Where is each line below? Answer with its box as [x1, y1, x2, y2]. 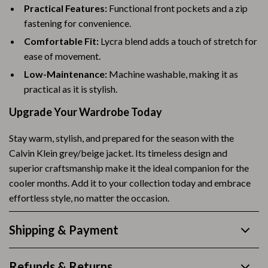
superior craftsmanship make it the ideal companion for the [9, 162, 249, 173]
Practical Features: [24, 2, 107, 14]
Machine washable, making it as [107, 68, 238, 80]
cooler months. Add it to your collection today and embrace [9, 177, 251, 188]
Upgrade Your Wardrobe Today [9, 105, 162, 118]
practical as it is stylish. [24, 83, 117, 95]
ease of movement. [24, 50, 100, 62]
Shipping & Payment [9, 223, 118, 237]
